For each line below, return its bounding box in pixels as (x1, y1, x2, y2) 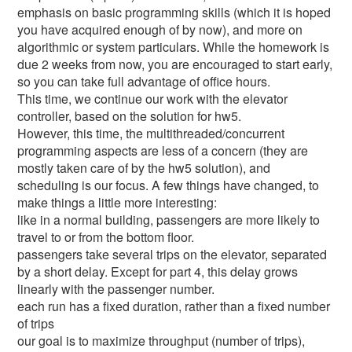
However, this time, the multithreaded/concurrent (17, 124, 285, 142)
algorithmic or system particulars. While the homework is (17, 38, 330, 56)
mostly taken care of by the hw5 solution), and (17, 159, 271, 177)
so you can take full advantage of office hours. (17, 72, 271, 90)
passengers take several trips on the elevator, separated (17, 245, 328, 263)
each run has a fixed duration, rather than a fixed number (17, 297, 331, 315)
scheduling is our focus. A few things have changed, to (17, 176, 320, 194)
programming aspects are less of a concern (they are (17, 141, 309, 159)
